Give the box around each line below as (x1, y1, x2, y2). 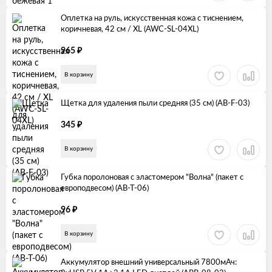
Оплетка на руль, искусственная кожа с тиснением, (61, 15, 243, 23)
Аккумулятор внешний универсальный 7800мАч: (61, 259, 237, 267)
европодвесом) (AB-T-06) (61, 185, 149, 193)
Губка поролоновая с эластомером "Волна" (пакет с (61, 174, 243, 182)
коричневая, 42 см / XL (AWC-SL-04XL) (61, 25, 199, 34)
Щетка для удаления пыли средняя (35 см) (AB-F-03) (61, 100, 250, 108)
